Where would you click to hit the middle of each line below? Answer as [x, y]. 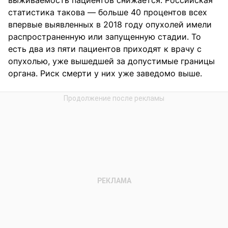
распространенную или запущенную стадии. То [105, 36]
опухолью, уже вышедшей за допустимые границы [111, 61]
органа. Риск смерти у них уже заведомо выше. [105, 73]
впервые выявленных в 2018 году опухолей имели [110, 24]
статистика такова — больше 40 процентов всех [108, 12]
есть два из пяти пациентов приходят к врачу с [105, 49]
